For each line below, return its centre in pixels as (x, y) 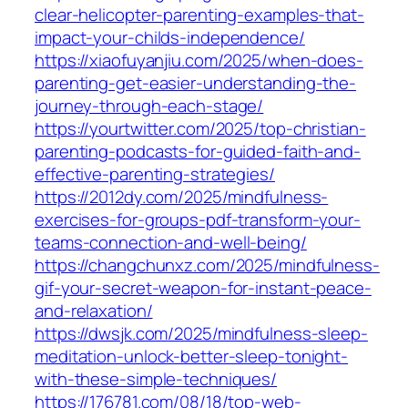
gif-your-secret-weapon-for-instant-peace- (203, 288)
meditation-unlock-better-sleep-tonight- (192, 357)
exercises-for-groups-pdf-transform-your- (198, 220)
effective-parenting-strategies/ (155, 174)
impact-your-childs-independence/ (170, 38)
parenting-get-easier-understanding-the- (196, 83)
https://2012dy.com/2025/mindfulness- (182, 197)
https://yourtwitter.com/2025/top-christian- (200, 129)
